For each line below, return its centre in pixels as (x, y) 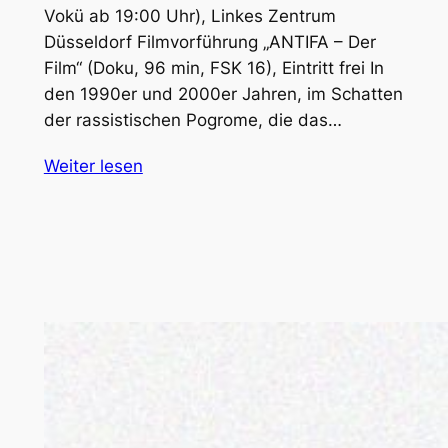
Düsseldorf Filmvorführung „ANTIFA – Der (209, 42)
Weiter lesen (93, 165)
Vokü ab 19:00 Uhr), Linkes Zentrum (189, 16)
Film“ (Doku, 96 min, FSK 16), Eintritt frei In (213, 68)
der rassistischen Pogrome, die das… (192, 120)
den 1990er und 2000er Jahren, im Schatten (223, 94)
